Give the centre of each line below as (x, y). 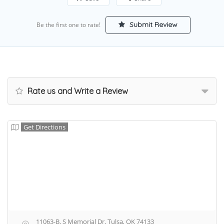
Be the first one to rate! (68, 24)
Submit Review (152, 24)
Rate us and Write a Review (77, 91)
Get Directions (44, 127)
